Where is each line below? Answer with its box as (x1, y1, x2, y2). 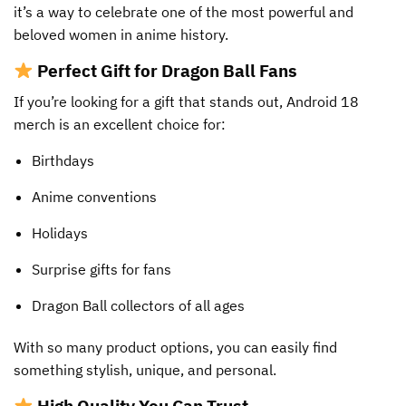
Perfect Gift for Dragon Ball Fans (36, 59, 297, 82)
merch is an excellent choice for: (14, 114, 226, 133)
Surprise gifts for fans (32, 259, 171, 278)
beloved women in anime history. (14, 25, 228, 44)
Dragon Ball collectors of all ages (32, 295, 245, 314)
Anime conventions (32, 187, 157, 206)
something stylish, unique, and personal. (14, 360, 276, 379)
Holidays (32, 223, 88, 242)
